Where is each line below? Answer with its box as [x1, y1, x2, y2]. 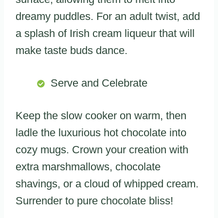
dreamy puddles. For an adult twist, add [16, 10, 200, 23]
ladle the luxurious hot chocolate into [16, 127, 186, 139]
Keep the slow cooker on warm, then [16, 109, 186, 122]
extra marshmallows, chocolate [16, 161, 161, 173]
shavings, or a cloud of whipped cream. [16, 178, 199, 190]
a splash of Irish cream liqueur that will [16, 27, 195, 40]
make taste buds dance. [16, 44, 127, 57]
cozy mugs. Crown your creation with [16, 144, 188, 156]
